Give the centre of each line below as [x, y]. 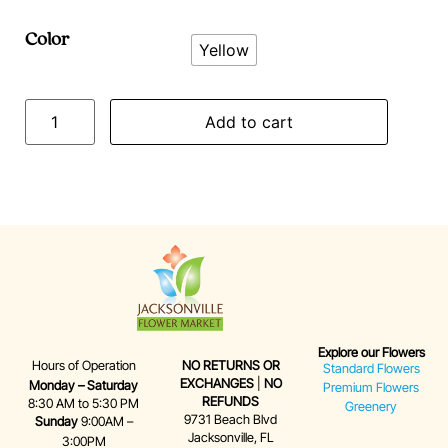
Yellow [224, 50]
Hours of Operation [83, 365]
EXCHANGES [216, 383]
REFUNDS [231, 401]
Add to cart [249, 121]
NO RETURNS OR [230, 365]
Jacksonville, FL [230, 437]
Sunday [56, 421]
